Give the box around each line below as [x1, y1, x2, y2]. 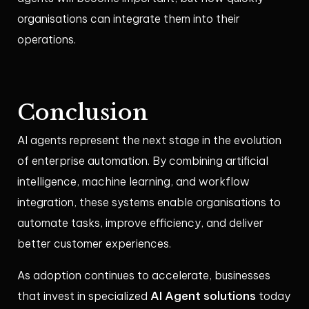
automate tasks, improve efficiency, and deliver [17, 216, 263, 230]
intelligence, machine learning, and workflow [17, 175, 250, 189]
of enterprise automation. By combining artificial [17, 154, 268, 168]
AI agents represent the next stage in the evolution [17, 133, 281, 148]
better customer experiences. [17, 237, 171, 251]
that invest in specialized [17, 289, 150, 303]
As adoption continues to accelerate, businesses [17, 268, 270, 283]
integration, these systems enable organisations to [17, 195, 281, 210]
